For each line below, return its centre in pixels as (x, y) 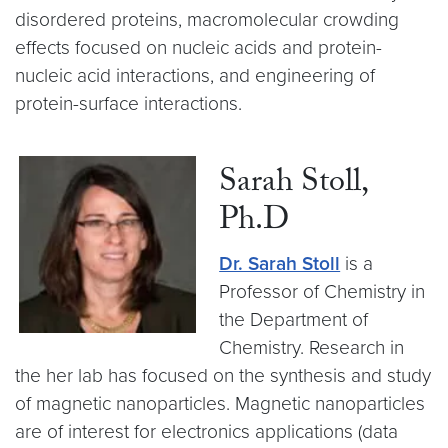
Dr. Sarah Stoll (280, 263)
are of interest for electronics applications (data (206, 431)
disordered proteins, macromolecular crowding (207, 19)
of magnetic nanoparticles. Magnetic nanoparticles (220, 403)
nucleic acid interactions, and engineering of (195, 75)
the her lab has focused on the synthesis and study (223, 375)
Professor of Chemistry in (322, 291)
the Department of (294, 319)
